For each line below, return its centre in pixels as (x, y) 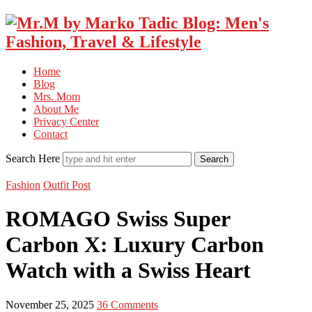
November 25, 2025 (51, 304)
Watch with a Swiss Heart (128, 271)
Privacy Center (66, 121)
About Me (56, 109)
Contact (50, 134)
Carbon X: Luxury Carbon (135, 245)
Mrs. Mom (57, 96)
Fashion (23, 185)
